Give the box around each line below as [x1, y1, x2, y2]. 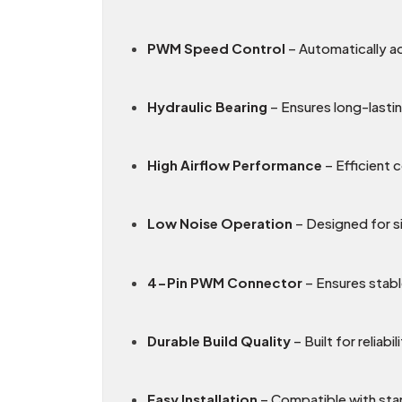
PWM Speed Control [147, 39, 285, 57]
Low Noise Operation [147, 214, 293, 232]
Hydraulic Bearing [147, 97, 267, 115]
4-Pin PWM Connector [147, 273, 302, 291]
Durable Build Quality [147, 331, 291, 349]
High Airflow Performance [147, 156, 322, 174]
